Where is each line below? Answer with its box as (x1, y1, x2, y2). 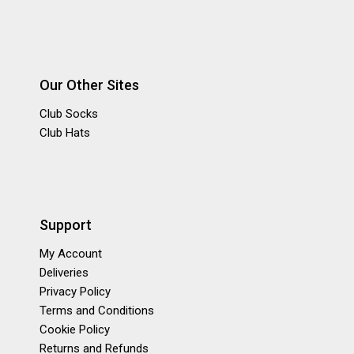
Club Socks (40, 107, 98, 122)
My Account (40, 247, 102, 262)
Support (40, 217, 92, 234)
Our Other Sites (40, 77, 139, 94)
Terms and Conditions (40, 303, 154, 318)
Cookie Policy (40, 322, 110, 337)
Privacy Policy (40, 284, 111, 299)
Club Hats (40, 126, 90, 141)
